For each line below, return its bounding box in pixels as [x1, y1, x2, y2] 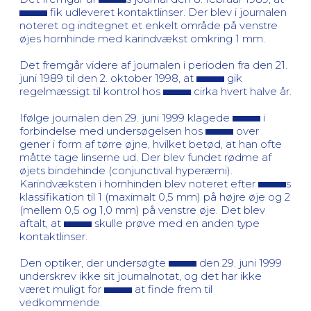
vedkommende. [19, 295, 102, 309]
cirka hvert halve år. [191, 84, 292, 98]
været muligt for [19, 282, 104, 296]
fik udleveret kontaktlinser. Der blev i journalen [47, 5, 287, 19]
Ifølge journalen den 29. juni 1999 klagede [19, 110, 233, 124]
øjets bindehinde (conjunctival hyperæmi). [19, 163, 233, 177]
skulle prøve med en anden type [92, 216, 260, 230]
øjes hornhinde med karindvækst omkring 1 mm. [19, 31, 265, 45]
